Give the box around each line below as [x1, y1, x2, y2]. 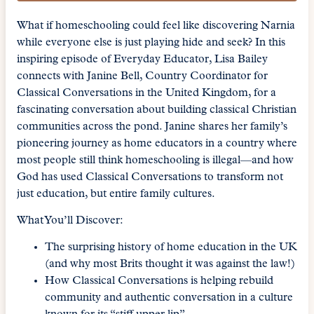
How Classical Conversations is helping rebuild [45, 275, 273, 287]
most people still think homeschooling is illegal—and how [17, 154, 294, 166]
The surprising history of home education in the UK [45, 242, 297, 254]
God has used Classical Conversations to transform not [17, 171, 283, 183]
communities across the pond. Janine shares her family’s [17, 121, 287, 132]
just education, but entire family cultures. [17, 188, 215, 200]
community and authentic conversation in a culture [45, 292, 293, 304]
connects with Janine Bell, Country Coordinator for [17, 70, 268, 82]
